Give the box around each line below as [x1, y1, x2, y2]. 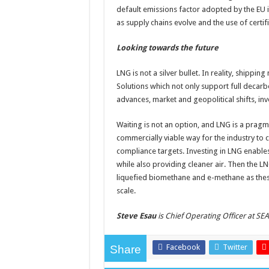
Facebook [166, 243, 200, 252]
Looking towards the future [116, 43, 219, 52]
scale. [116, 186, 136, 195]
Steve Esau [116, 211, 156, 220]
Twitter [222, 243, 247, 252]
